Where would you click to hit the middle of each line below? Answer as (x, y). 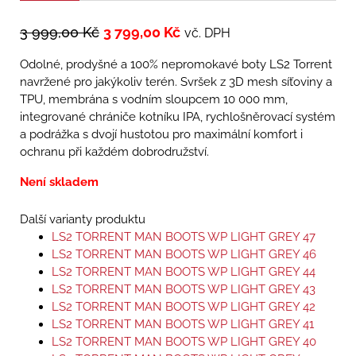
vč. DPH (207, 33)
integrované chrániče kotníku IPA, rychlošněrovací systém (178, 117)
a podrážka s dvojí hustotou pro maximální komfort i (161, 135)
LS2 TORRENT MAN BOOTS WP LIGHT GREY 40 (184, 342)
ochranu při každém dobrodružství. (114, 152)
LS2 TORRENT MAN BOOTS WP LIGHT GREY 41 (183, 325)
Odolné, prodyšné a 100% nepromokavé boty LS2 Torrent (176, 65)
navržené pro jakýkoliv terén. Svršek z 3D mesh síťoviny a (176, 82)
